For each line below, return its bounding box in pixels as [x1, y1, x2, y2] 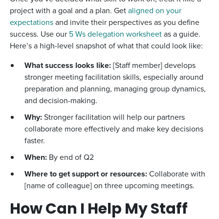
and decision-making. [24, 95, 97, 106]
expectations [10, 17, 53, 28]
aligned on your [128, 5, 181, 16]
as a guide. [162, 28, 200, 40]
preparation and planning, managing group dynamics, [24, 83, 206, 94]
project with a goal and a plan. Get [10, 5, 128, 16]
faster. [24, 135, 45, 146]
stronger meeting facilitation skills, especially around [24, 71, 203, 83]
